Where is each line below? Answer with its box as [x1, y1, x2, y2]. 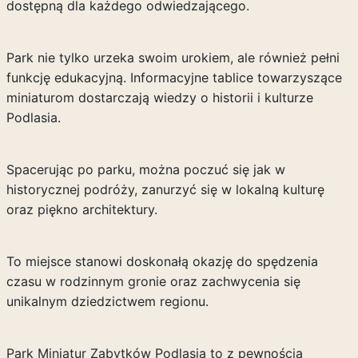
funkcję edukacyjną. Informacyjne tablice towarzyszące [6, 70, 342, 86]
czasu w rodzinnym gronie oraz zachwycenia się [6, 273, 300, 289]
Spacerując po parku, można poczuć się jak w [6, 161, 285, 177]
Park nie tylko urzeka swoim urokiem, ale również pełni [6, 50, 340, 66]
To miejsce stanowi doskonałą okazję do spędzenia [6, 253, 318, 269]
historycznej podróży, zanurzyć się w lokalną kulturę [6, 181, 324, 197]
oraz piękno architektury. [6, 201, 157, 217]
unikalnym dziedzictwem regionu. [6, 293, 209, 309]
